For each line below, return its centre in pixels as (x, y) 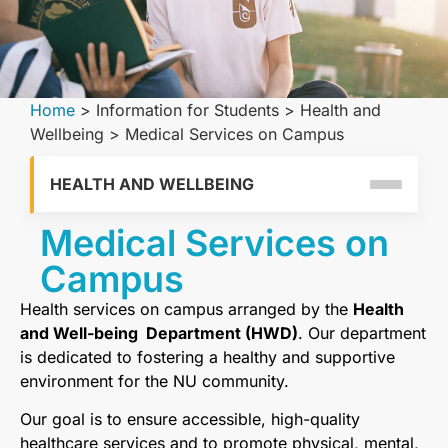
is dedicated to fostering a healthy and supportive (207, 357)
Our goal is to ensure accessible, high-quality (190, 419)
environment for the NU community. (154, 381)
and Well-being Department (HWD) (159, 333)
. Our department (362, 333)
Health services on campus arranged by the (186, 309)
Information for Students (187, 110)
